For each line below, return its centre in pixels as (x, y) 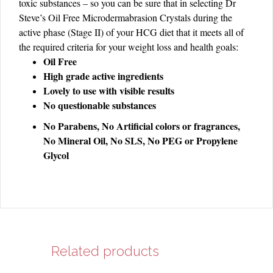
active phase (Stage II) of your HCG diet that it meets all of (131, 32)
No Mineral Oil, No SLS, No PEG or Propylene (140, 141)
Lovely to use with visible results (109, 91)
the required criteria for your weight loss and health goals (127, 47)
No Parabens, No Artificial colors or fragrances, (142, 126)
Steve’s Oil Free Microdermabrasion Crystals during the (126, 18)
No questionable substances (100, 105)
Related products (105, 251)
